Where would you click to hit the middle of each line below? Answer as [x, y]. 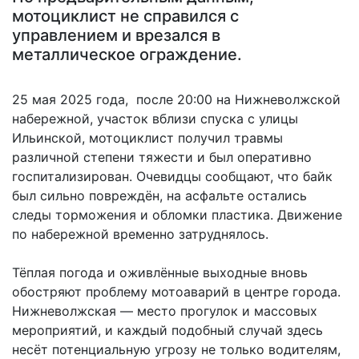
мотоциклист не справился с [125, 16]
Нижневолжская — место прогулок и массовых [165, 311]
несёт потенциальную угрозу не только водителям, [176, 349]
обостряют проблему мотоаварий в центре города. [176, 292]
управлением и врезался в [116, 35]
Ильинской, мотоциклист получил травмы [147, 138]
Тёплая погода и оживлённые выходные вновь [160, 272]
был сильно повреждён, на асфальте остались [159, 196]
